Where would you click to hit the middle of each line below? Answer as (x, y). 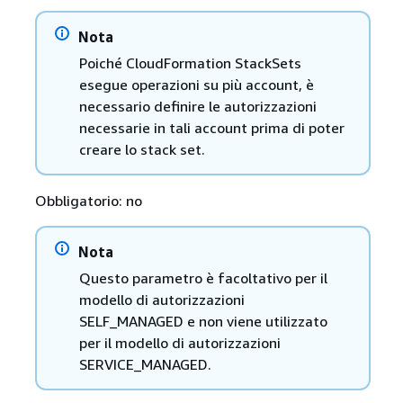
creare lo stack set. (142, 150)
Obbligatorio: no (88, 201)
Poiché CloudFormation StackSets (190, 63)
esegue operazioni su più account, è (196, 85)
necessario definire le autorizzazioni (197, 107)
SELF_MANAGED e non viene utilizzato (203, 322)
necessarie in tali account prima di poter (211, 128)
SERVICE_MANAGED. (145, 365)
